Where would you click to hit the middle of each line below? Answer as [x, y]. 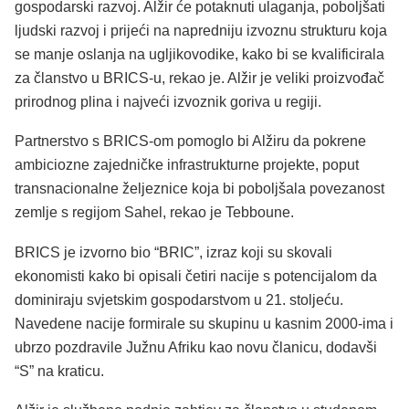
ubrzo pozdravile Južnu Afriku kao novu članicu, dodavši [196, 347]
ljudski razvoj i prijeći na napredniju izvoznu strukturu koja [201, 30]
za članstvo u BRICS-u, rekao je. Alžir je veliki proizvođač [199, 78]
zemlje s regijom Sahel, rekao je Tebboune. [154, 213]
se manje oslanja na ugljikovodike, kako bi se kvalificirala [199, 54]
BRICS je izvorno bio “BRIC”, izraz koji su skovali [173, 252]
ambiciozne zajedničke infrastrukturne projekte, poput [187, 165]
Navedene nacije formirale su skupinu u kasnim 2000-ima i [204, 323]
